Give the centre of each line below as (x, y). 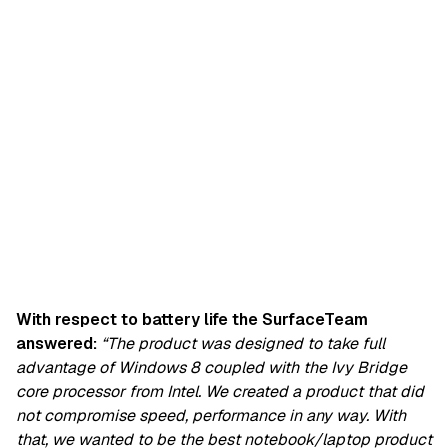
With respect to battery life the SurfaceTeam (192, 320)
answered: (56, 344)
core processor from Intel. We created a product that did (220, 392)
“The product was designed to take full (243, 344)
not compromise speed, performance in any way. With (211, 416)
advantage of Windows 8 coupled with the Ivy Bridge (211, 368)
